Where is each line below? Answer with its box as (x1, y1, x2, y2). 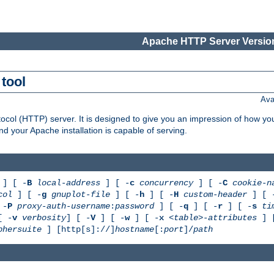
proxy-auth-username (17, 201, 110, 211)
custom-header (183, 189, 247, 199)
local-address (37, 177, 100, 188)
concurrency (139, 177, 193, 188)
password (115, 201, 154, 211)
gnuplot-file (51, 189, 110, 199)
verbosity (22, 212, 66, 223)
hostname (115, 224, 154, 234)
